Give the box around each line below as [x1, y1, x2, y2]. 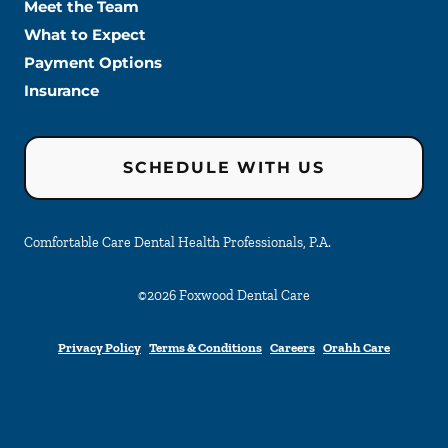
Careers [270, 340, 315, 356]
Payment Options [24, 53, 162, 73]
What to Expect [24, 25, 146, 45]
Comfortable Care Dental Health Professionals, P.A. [24, 234, 331, 252]
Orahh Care [323, 340, 390, 356]
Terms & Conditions [149, 340, 262, 356]
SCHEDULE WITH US [123, 158, 325, 178]
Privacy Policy [58, 340, 141, 356]
